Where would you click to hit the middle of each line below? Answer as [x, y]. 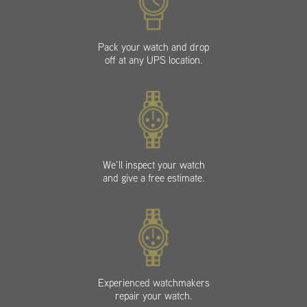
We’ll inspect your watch [153, 165]
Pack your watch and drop [153, 47]
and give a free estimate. [153, 178]
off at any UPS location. [153, 60]
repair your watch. [153, 296]
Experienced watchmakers [153, 283]
